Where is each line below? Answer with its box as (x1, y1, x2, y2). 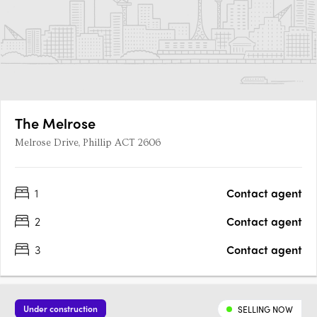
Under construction (23, 302, 98, 316)
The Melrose (15, 113, 96, 134)
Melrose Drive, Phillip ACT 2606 (15, 137, 161, 149)
